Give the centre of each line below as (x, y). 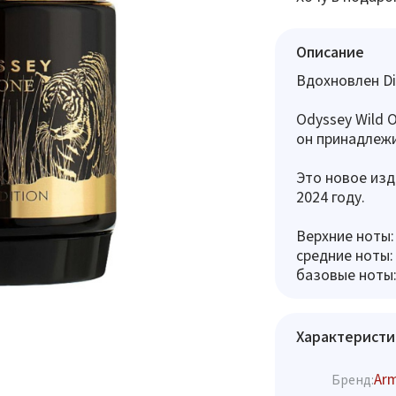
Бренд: (352, 379)
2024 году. (330, 197)
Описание (330, 52)
